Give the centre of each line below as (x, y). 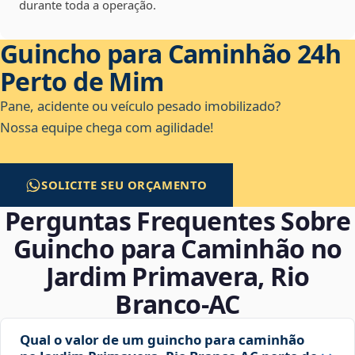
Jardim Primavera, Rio (177, 277)
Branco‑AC (177, 304)
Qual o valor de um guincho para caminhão (162, 340)
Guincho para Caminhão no (177, 249)
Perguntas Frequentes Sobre (177, 221)
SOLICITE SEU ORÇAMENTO (125, 185)
